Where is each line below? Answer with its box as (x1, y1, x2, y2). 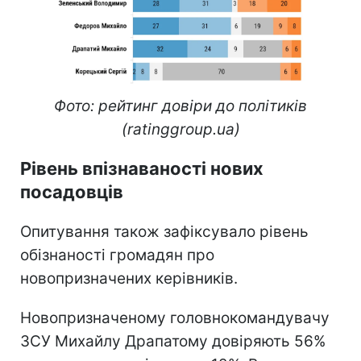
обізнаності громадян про (20, 245, 214, 264)
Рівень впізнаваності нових (20, 157, 263, 179)
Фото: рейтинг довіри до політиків (54, 96, 307, 115)
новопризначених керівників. (20, 268, 238, 288)
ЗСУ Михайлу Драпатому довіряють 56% (20, 331, 326, 351)
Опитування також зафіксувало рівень (20, 222, 309, 241)
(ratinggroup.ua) (121, 119, 240, 139)
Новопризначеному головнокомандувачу (20, 308, 330, 327)
